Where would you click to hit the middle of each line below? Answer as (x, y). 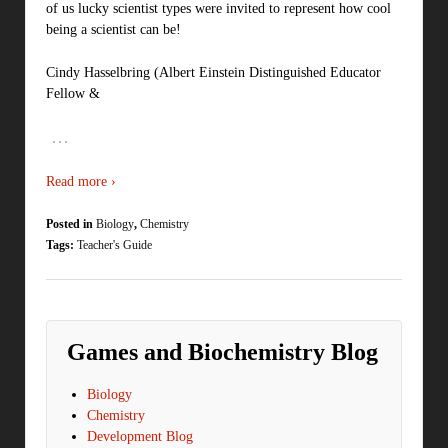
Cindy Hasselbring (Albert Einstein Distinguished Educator (213, 73)
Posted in (71, 224)
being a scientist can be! (113, 29)
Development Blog (140, 436)
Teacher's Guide (114, 245)
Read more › (81, 182)
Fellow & (73, 94)
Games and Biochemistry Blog (222, 351)
